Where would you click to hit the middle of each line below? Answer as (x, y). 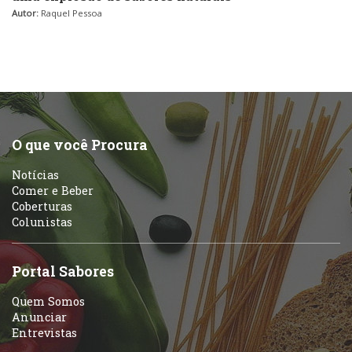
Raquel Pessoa (71, 13)
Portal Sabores (63, 272)
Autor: (26, 13)
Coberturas (42, 207)
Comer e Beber (53, 191)
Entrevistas (44, 333)
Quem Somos (48, 302)
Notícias (35, 175)
